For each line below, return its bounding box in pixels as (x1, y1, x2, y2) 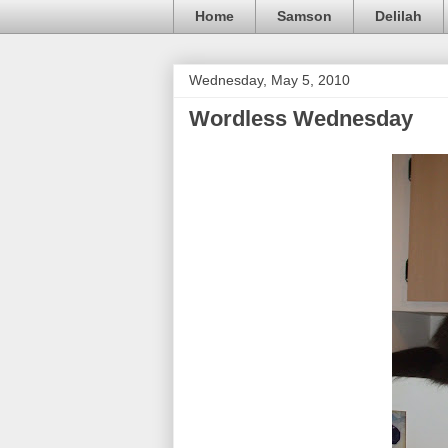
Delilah (375, 8, 422, 25)
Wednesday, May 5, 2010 (189, 71, 350, 88)
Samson (277, 8, 332, 25)
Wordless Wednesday (189, 105, 413, 131)
